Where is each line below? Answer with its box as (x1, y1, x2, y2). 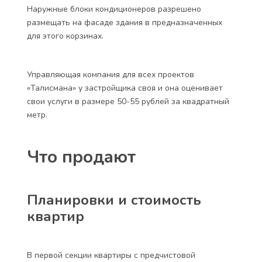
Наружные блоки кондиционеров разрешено (27, 4, 201, 15)
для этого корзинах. (27, 30, 104, 42)
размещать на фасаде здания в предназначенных (27, 17, 222, 28)
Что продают (27, 145, 136, 169)
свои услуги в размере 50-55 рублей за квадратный (27, 96, 229, 107)
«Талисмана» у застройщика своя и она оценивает (27, 82, 223, 94)
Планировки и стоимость (27, 191, 201, 209)
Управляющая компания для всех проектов (27, 69, 194, 80)
